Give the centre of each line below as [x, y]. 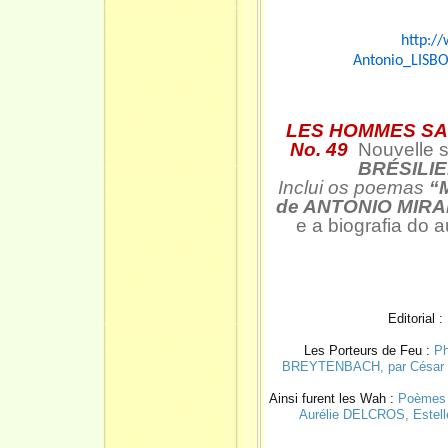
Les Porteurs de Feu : [368, 350]
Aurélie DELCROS [351, 414]
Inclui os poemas [351, 187]
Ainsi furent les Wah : [333, 398]
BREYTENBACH [330, 366]
